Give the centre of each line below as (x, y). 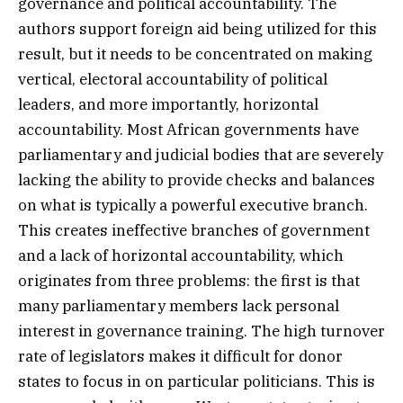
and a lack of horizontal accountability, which (181, 255)
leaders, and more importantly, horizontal (168, 104)
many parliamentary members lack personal (179, 305)
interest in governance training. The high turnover (201, 331)
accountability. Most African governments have (188, 129)
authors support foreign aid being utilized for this (197, 28)
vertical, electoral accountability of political (173, 79)
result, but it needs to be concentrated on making (195, 54)
